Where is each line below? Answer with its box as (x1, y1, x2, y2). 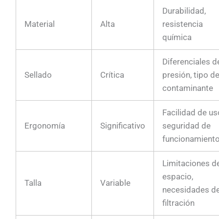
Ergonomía (24, 120, 66, 131)
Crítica (100, 69, 125, 80)
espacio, (162, 171, 194, 181)
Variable (100, 177, 131, 188)
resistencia (162, 19, 203, 29)
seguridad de (162, 120, 211, 131)
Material (24, 19, 55, 29)
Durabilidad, (162, 5, 206, 16)
